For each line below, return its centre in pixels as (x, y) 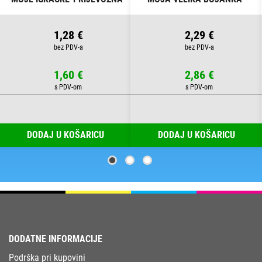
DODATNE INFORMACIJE (56, 239)
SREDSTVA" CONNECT (65, 13)
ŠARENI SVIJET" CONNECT (196, 13)
